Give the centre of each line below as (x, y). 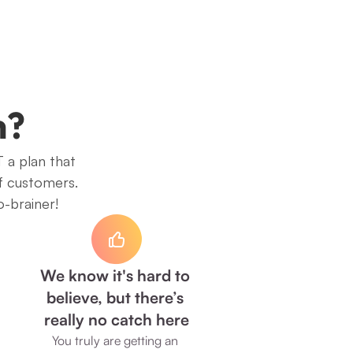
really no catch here (117, 320)
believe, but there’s (115, 297)
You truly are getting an (115, 340)
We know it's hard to (115, 275)
